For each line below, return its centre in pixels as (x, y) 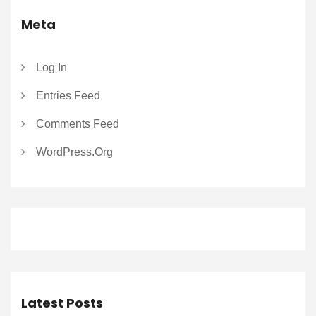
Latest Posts (62, 303)
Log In (51, 67)
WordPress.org (74, 152)
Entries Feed (68, 95)
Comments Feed (78, 123)
